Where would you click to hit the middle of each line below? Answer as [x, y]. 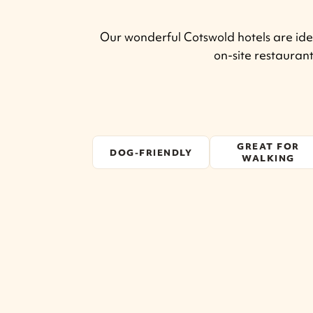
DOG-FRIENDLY [151, 152]
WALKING [268, 158]
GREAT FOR [268, 146]
